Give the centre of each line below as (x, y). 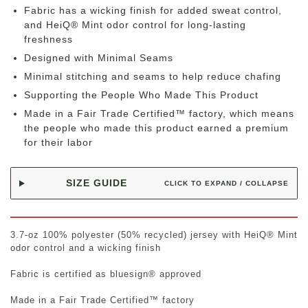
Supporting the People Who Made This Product (141, 95)
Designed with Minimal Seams (99, 58)
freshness (48, 40)
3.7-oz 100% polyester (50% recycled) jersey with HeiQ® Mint (154, 235)
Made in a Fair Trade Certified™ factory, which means (159, 114)
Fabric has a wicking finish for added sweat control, (153, 11)
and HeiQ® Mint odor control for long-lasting (135, 25)
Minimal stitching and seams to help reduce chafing (153, 77)
